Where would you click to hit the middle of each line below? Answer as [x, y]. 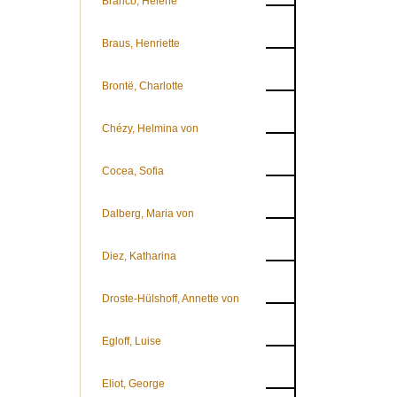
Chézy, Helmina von [150, 128]
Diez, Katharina [139, 256]
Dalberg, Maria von [148, 214]
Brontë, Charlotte [143, 86]
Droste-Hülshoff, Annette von [171, 299]
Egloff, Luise [132, 341]
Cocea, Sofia [133, 171]
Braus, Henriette [141, 43]
